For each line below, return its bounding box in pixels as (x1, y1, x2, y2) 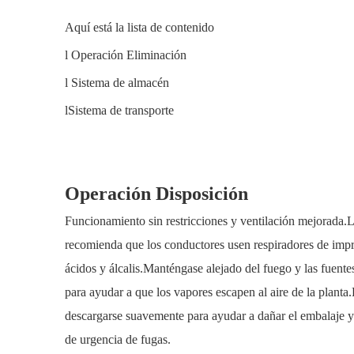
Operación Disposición (65, 183, 248, 204)
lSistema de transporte (65, 104, 174, 117)
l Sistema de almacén (65, 76, 169, 89)
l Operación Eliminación (65, 48, 186, 62)
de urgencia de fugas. (65, 333, 171, 346)
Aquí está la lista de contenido (65, 21, 214, 34)
